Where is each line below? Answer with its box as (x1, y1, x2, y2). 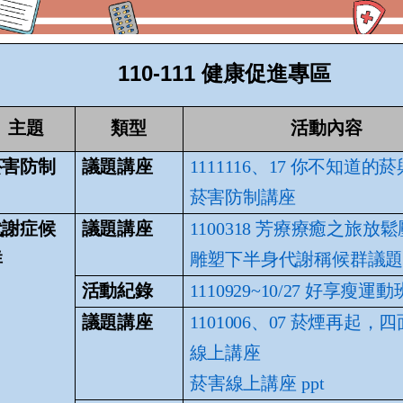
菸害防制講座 (189, 186, 297, 207)
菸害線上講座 (189, 372, 298, 393)
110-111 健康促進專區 (117, 60, 331, 85)
